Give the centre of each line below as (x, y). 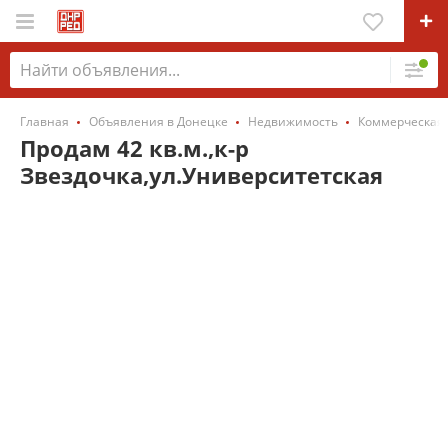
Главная (44, 121)
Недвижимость (293, 121)
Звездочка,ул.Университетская (201, 175)
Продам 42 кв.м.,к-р (134, 148)
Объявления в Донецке (158, 121)
